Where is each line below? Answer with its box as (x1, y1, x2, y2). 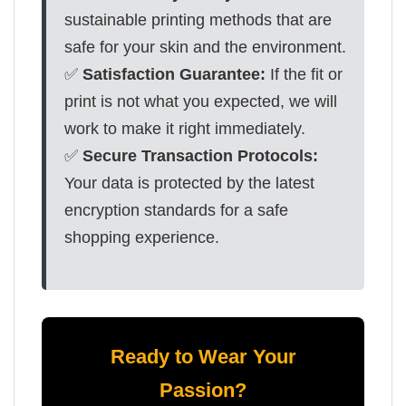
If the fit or (266, 64, 343, 83)
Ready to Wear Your (110, 345, 296, 369)
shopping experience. (64, 227, 219, 246)
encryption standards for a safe (64, 200, 288, 219)
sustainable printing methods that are (64, 10, 332, 29)
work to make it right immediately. (64, 119, 305, 138)
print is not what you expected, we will (64, 92, 337, 111)
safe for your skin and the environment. (64, 37, 346, 56)
